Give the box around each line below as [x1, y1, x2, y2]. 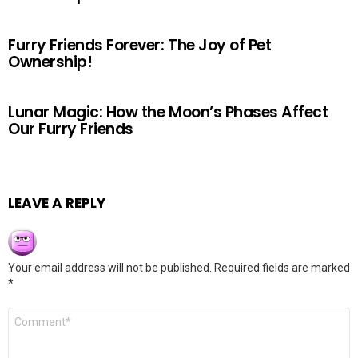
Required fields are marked [214, 261, 350, 274]
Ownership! [8, 51, 93, 73]
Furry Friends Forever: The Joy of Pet [8, 34, 272, 56]
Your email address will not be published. [8, 261, 212, 274]
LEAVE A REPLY [8, 193, 105, 213]
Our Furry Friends [8, 118, 133, 140]
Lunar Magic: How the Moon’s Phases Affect [8, 101, 328, 123]
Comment [8, 306, 66, 321]
